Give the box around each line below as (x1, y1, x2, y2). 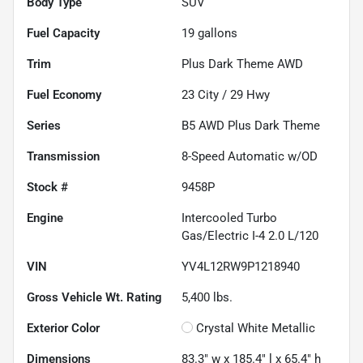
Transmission (27, 148, 100, 164)
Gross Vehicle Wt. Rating (27, 289, 162, 305)
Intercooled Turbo (181, 210, 277, 225)
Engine (27, 210, 63, 225)
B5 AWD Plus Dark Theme (181, 117, 320, 133)
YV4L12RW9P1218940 (181, 258, 300, 274)
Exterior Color (27, 320, 100, 335)
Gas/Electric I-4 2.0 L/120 (181, 228, 318, 243)
